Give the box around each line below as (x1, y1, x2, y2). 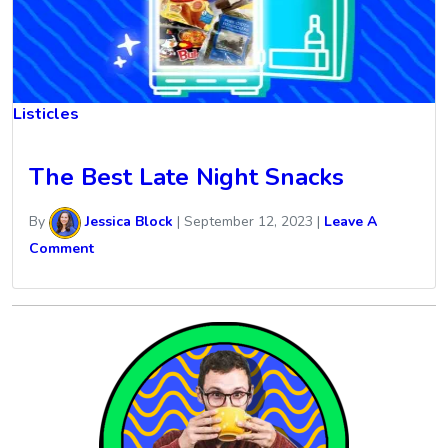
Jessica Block (81, 212, 173, 232)
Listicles (13, 102, 79, 125)
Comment (29, 238, 94, 258)
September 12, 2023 (184, 212, 313, 232)
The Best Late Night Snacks (29, 160, 344, 193)
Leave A (324, 212, 377, 232)
